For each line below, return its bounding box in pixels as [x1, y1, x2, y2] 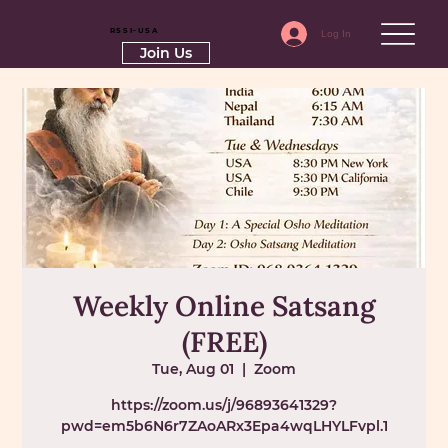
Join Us [139, 44, 192, 63]
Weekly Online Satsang [72, 287, 376, 324]
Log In [320, 28, 351, 40]
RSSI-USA [109, 25, 159, 35]
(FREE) [181, 323, 267, 360]
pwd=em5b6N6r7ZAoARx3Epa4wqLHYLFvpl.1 [60, 416, 388, 435]
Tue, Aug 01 [152, 359, 234, 378]
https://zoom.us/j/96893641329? [111, 395, 337, 414]
